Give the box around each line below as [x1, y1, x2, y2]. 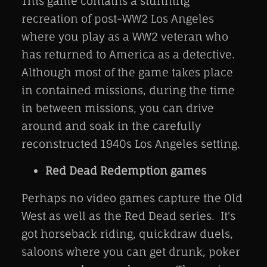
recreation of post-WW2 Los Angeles [21, 11, 214, 25]
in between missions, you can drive [21, 101, 214, 114]
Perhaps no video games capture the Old [21, 191, 243, 204]
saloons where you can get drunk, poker [21, 244, 240, 258]
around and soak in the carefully [21, 119, 201, 132]
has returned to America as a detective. [21, 47, 235, 61]
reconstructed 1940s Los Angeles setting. [21, 136, 240, 150]
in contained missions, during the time [21, 83, 235, 97]
